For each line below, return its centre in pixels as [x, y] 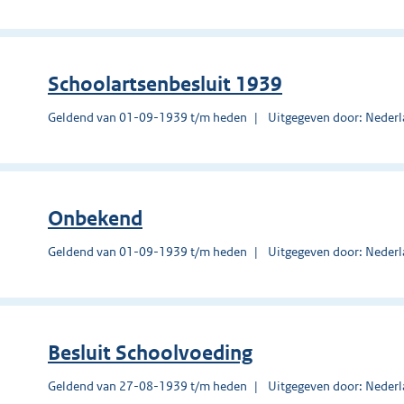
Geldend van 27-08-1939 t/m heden [147, 386]
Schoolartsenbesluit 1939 [165, 84]
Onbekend [95, 218]
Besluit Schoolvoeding [150, 353]
